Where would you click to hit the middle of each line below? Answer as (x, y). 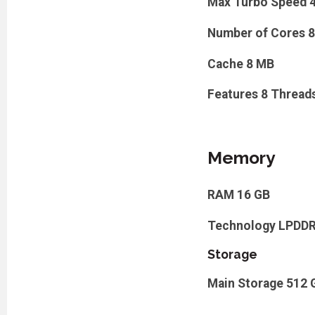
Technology (241, 225)
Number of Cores (256, 33)
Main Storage (245, 283)
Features (232, 95)
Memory (241, 158)
